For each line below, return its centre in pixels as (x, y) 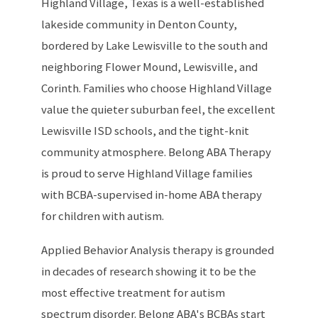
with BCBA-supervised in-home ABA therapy (152, 194)
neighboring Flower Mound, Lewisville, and (150, 67)
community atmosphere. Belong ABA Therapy (157, 152)
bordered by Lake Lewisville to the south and (155, 45)
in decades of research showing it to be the (149, 271)
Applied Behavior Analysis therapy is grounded (158, 250)
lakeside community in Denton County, (139, 24)
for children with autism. (103, 216)
